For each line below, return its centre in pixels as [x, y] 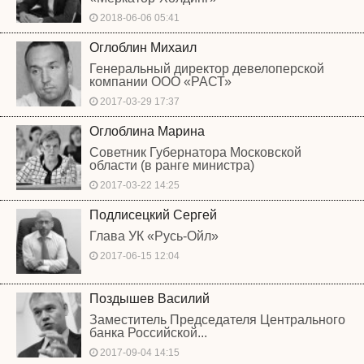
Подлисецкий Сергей [153, 215]
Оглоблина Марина [147, 131]
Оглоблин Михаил [143, 48]
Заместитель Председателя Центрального [217, 320]
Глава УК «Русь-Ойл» [154, 236]
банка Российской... [148, 333]
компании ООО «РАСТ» [160, 82]
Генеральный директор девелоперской [207, 69]
